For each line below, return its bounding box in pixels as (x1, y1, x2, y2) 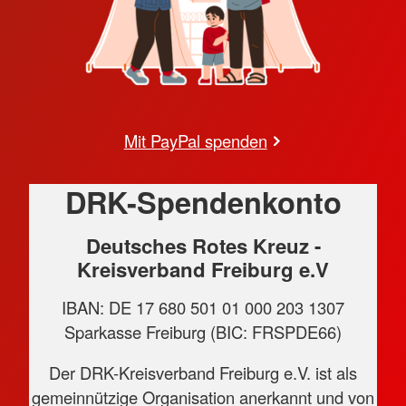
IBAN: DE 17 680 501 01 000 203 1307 (62, 295, 344, 320)
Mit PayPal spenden (123, 128, 267, 152)
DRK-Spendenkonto (64, 180, 342, 224)
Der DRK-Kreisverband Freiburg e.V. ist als (49, 361, 357, 385)
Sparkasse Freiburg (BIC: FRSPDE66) (64, 320, 342, 344)
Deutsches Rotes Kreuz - (85, 231, 321, 261)
